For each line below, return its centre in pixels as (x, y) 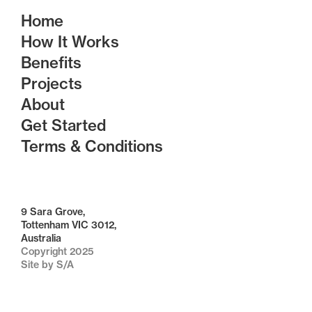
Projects (52, 84)
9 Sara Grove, (53, 212)
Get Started (63, 125)
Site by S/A (47, 265)
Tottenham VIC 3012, (69, 225)
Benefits (51, 63)
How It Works (70, 42)
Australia (41, 238)
